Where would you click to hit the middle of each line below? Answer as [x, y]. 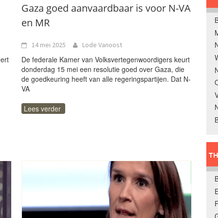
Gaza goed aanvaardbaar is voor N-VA [106, 8]
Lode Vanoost [102, 45]
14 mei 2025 [49, 45]
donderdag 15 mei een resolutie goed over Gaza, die [103, 69]
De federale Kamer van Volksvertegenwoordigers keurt [106, 59]
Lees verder [42, 109]
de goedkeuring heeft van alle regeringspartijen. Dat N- [106, 79]
